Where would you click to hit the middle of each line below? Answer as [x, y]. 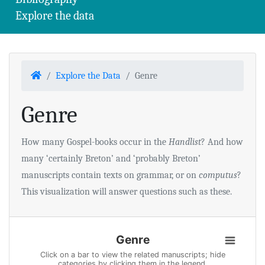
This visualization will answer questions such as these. [127, 192]
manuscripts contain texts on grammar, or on [110, 175]
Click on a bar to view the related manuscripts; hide [132, 255]
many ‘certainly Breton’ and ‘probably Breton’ [111, 159]
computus [218, 175]
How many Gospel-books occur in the [95, 142]
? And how [222, 142]
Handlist [185, 142]
